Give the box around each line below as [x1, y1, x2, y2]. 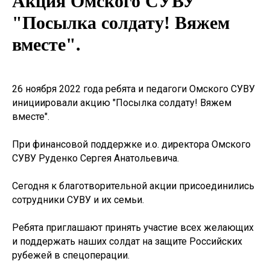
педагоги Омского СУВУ [146, 83, 257, 95]
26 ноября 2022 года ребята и [12, 83, 146, 95]
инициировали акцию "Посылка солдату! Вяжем [12, 97, 231, 108]
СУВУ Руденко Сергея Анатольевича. [12, 152, 179, 164]
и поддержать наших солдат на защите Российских [12, 236, 242, 247]
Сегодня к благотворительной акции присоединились [12, 180, 254, 192]
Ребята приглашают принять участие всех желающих [12, 222, 254, 233]
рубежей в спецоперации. [12, 250, 130, 261]
